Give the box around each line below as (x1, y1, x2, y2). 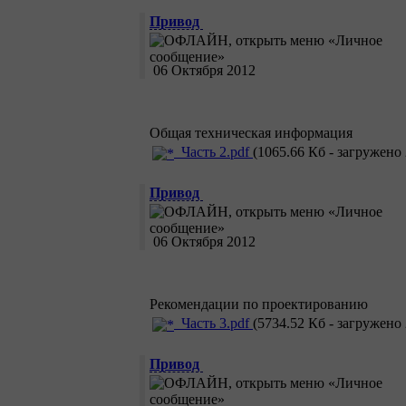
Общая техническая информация (150, 125, 353, 141)
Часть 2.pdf (174, 144, 253, 160)
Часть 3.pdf (174, 315, 253, 332)
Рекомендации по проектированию (150, 296, 368, 313)
